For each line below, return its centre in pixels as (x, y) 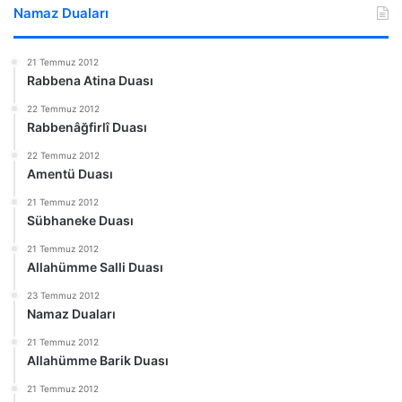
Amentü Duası (70, 173)
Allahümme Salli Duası (95, 267)
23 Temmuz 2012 (63, 295)
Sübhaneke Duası (80, 220)
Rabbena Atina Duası (90, 80)
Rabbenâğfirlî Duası (87, 127)
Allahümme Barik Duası (98, 360)
